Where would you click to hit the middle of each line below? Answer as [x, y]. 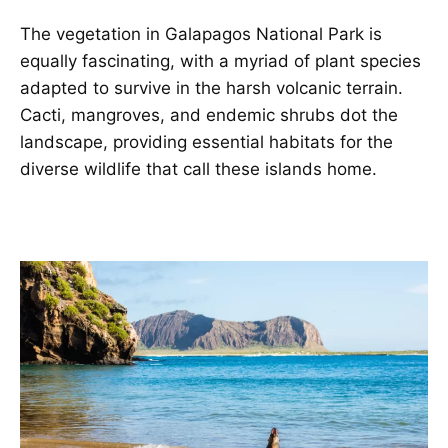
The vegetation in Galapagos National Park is [201, 33]
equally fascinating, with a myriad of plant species [220, 60]
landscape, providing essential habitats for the [206, 141]
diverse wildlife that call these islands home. [198, 168]
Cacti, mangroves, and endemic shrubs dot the [209, 114]
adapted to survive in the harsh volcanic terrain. [211, 87]
